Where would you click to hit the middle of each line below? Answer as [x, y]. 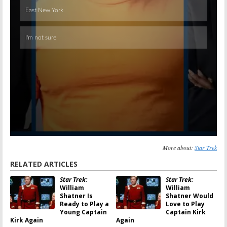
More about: [179, 147]
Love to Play [185, 204]
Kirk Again [27, 220]
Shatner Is [76, 196]
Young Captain [83, 212]
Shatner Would [190, 196]
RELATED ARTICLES [44, 164]
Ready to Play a [84, 204]
